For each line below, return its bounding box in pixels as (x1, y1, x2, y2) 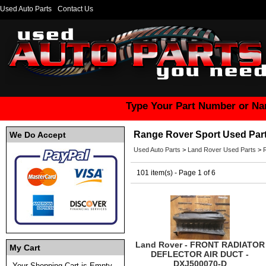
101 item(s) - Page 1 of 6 (137, 169, 216, 177)
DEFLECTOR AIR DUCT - (151, 249, 249, 259)
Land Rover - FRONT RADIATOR (135, 240, 265, 249)
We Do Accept (9, 130, 66, 140)
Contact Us (58, 5, 93, 13)
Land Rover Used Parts (188, 146, 256, 153)
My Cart (9, 243, 40, 252)
